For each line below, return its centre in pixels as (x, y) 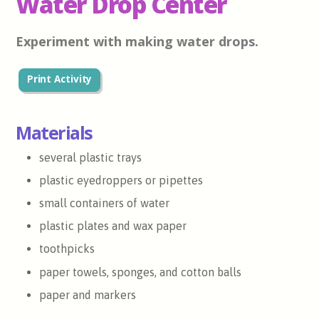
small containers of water (105, 203)
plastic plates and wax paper (113, 226)
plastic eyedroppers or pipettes (121, 181)
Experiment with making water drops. (137, 42)
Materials (54, 132)
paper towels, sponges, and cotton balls (140, 272)
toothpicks (67, 249)
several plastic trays (90, 158)
